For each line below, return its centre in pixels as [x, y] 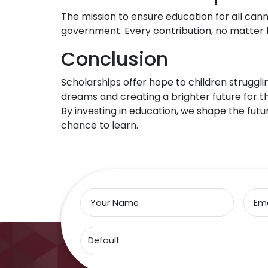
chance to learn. [100, 126]
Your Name [115, 203]
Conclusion [115, 59]
